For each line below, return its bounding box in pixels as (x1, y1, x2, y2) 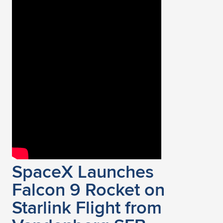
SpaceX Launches (12, 158, 154, 184)
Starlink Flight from (12, 194, 162, 220)
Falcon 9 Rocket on (12, 176, 165, 202)
